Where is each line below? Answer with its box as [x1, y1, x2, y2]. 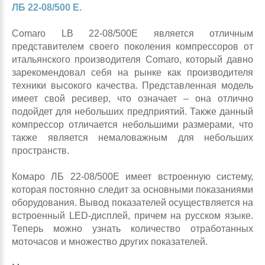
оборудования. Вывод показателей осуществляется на [12, 198, 253, 208]
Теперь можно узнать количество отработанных [12, 224, 253, 234]
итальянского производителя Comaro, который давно [12, 54, 253, 64]
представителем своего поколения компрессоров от [12, 41, 253, 51]
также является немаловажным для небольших [12, 132, 253, 143]
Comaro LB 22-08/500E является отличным [12, 28, 253, 38]
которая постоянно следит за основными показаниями [12, 185, 253, 195]
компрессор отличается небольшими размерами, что [12, 119, 253, 130]
